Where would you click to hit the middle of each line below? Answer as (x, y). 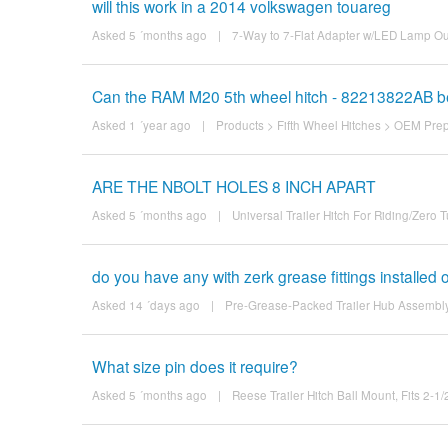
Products (239, 124)
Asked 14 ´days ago (145, 304)
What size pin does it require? (194, 365)
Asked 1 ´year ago (141, 124)
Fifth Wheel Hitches (328, 124)
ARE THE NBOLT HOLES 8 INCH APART (233, 185)
